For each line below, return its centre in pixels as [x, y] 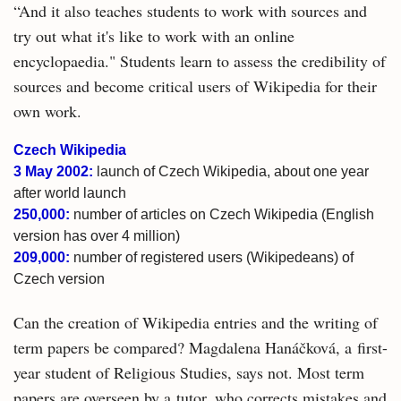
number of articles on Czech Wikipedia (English [222, 214]
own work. [47, 111]
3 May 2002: [53, 171]
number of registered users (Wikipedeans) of [212, 257]
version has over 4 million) [97, 236]
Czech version [59, 279]
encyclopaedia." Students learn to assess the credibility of [200, 61]
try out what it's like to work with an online [154, 36]
